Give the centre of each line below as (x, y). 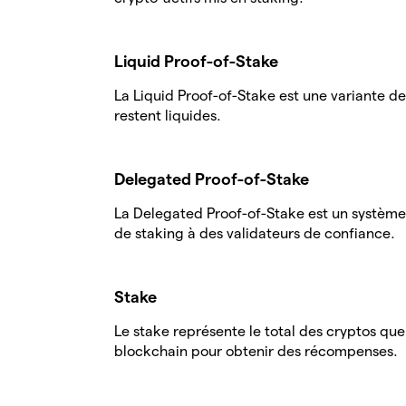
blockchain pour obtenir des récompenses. (256, 351)
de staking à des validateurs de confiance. (255, 233)
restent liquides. (168, 116)
